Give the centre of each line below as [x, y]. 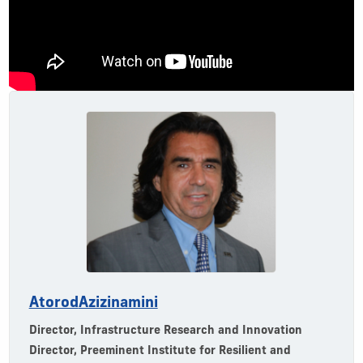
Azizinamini [118, 303]
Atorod [53, 303]
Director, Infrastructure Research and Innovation [165, 331]
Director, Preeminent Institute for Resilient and [160, 351]
